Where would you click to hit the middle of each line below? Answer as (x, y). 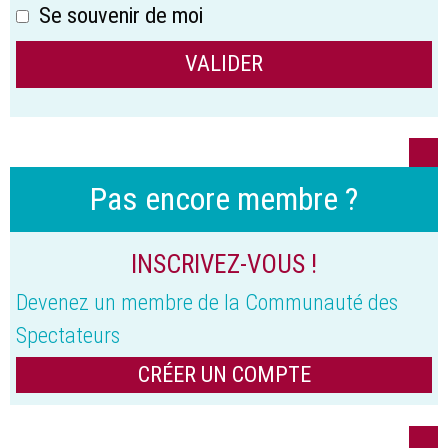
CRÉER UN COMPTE (224, 373)
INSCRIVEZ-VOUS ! (224, 263)
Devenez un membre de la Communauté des (207, 301)
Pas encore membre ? (224, 199)
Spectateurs (68, 334)
